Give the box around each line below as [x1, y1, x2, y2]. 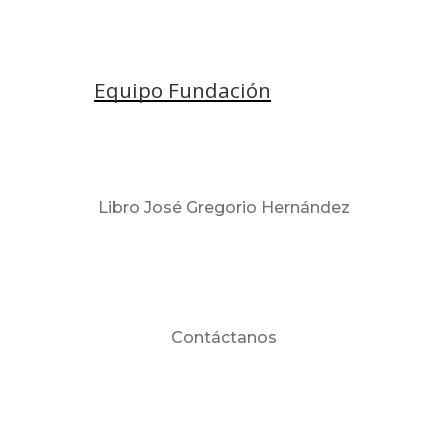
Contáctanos [171, 328, 277, 347]
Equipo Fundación [94, 76, 271, 104]
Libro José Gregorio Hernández [98, 198, 350, 217]
